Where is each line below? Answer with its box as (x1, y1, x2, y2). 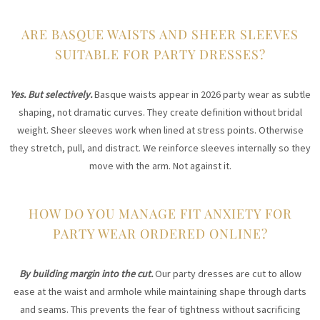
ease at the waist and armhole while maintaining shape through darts (14, 285, 306, 299)
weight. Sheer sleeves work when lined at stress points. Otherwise (16, 124, 304, 137)
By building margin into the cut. (19, 267, 155, 281)
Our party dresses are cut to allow (154, 267, 301, 281)
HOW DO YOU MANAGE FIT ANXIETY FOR (28, 205, 292, 222)
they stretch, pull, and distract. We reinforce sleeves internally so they (9, 141, 311, 155)
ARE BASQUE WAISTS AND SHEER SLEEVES (21, 26, 299, 43)
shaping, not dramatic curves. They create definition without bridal (18, 106, 302, 119)
